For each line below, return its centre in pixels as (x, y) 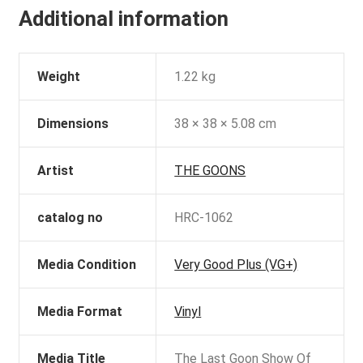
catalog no (70, 218)
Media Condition (87, 265)
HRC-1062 (204, 218)
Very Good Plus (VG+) (236, 265)
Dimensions (73, 124)
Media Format (80, 312)
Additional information (123, 19)
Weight (59, 77)
